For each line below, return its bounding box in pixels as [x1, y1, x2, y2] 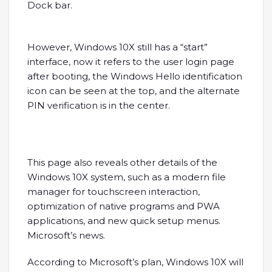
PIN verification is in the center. [27, 100, 170, 112]
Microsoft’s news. [27, 229, 105, 242]
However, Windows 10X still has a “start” [27, 41, 208, 53]
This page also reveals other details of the [27, 157, 217, 169]
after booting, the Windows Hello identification [27, 70, 242, 83]
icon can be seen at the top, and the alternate [27, 85, 240, 97]
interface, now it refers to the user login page [27, 56, 234, 68]
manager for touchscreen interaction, [27, 186, 200, 198]
